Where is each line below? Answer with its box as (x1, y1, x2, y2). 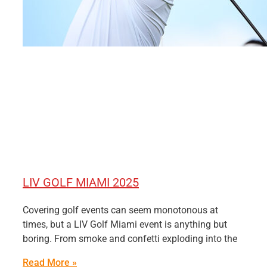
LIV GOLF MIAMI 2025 (23, 175, 139, 190)
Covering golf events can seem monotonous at (23, 204, 218, 216)
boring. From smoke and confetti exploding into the (23, 233, 237, 244)
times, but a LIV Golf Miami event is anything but (23, 219, 227, 230)
